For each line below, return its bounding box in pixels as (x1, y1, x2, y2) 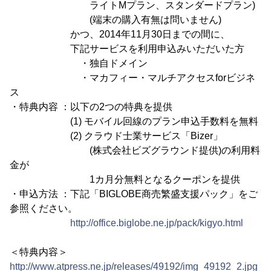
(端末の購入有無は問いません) (10, 15, 221, 25)
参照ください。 (10, 203, 77, 214)
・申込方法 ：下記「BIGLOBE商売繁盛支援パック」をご (10, 189, 258, 199)
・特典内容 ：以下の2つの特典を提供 (10, 102, 172, 112)
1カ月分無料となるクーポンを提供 (10, 174, 240, 184)
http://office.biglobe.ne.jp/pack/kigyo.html (70, 218, 243, 228)
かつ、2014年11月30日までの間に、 (10, 29, 230, 39)
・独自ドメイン (10, 58, 148, 68)
